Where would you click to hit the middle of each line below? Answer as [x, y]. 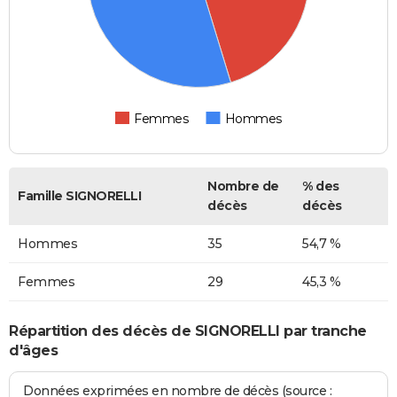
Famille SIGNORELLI [79, 196]
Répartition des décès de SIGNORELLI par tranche [188, 331]
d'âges [33, 350]
